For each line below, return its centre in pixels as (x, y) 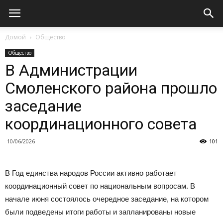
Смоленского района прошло (111, 88)
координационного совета (101, 124)
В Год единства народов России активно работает (91, 173)
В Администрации (71, 70)
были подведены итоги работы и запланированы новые (100, 212)
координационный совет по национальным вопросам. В (100, 186)
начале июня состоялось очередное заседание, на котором (107, 199)
